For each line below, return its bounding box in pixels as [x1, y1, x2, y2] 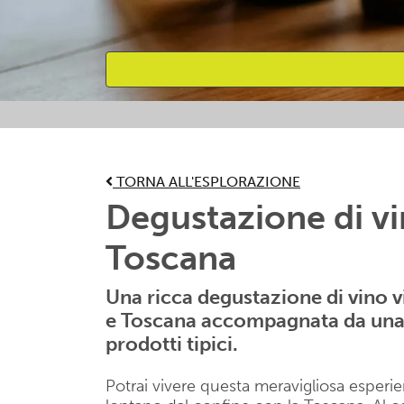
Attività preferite [106, 114, 256, 138]
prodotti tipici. [106, 332, 238, 356]
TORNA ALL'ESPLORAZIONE [113, 173, 300, 190]
